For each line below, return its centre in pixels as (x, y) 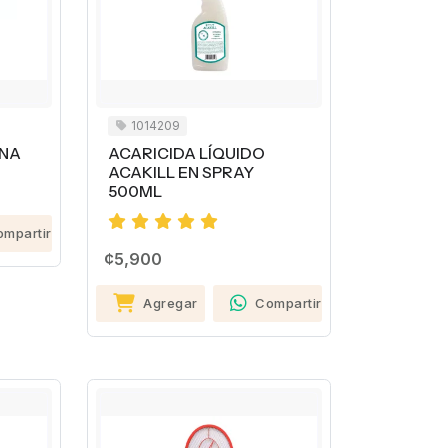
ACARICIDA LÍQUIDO (186, 154)
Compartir (288, 303)
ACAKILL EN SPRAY (180, 173)
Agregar (170, 303)
